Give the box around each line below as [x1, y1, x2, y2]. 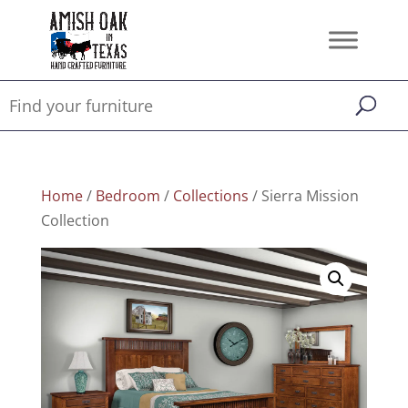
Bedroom [95, 186, 160, 206]
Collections [172, 186, 249, 206]
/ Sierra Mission [248, 186, 359, 206]
